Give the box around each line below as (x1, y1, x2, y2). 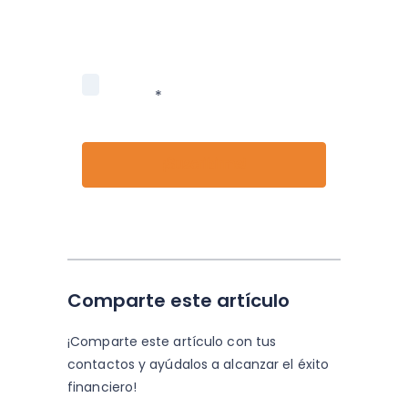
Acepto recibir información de (107, 62, 326, 84)
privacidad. (82, 10, 162, 32)
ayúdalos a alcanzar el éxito (146, 355, 330, 374)
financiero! (67, 378, 138, 397)
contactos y (67, 355, 147, 374)
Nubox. (107, 85, 155, 107)
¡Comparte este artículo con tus (67, 332, 277, 352)
